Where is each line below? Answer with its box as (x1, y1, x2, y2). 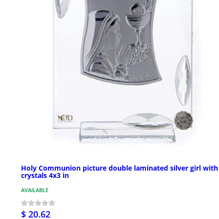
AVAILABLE (21, 186, 48, 194)
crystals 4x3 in (21, 171, 69, 180)
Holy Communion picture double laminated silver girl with (21, 163, 218, 173)
